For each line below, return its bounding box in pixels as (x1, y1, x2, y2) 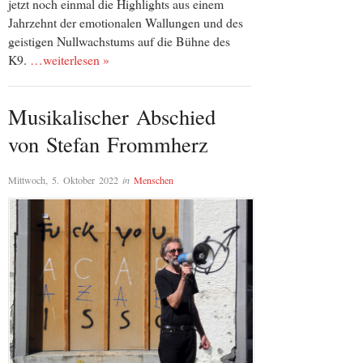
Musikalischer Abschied (8, 102, 216, 131)
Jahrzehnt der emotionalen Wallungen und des (8, 14, 243, 32)
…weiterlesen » (30, 51, 109, 69)
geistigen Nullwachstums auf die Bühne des (8, 32, 230, 50)
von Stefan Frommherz (8, 130, 208, 159)
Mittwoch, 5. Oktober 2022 (8, 173, 118, 186)
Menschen (134, 173, 173, 186)
